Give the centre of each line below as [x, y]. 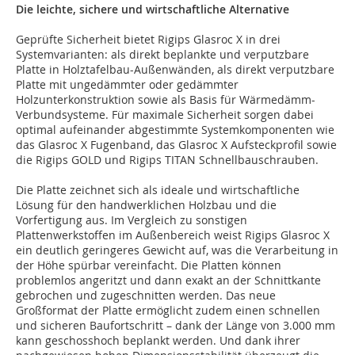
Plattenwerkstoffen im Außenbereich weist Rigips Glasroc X [173, 235]
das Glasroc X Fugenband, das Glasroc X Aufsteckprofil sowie [176, 145]
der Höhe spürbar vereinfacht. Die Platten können [149, 265]
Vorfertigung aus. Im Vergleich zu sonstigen [132, 220]
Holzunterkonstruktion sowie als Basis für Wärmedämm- [166, 100]
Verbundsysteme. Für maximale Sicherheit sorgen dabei [165, 115]
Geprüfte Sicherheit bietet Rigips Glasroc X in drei [148, 40]
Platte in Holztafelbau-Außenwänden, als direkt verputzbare [175, 70]
